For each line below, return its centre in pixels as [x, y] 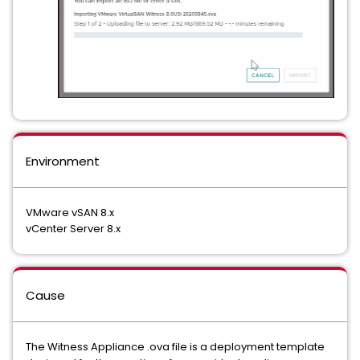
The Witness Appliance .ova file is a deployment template [175, 347]
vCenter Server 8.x [73, 229]
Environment [63, 162]
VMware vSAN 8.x [70, 213]
